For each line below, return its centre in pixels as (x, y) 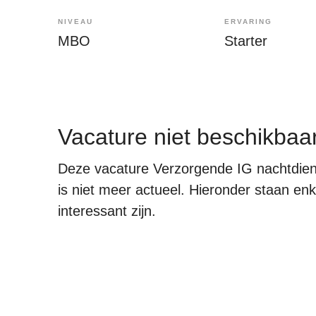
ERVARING (248, 22)
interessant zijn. (107, 211)
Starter (246, 41)
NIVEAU (75, 22)
